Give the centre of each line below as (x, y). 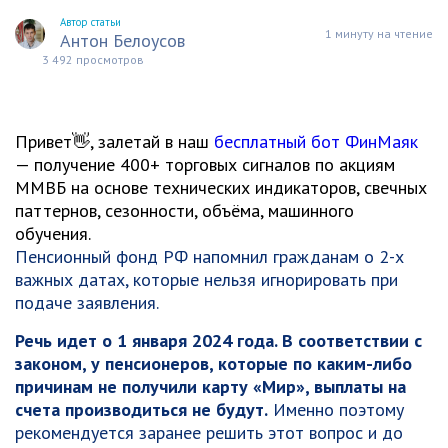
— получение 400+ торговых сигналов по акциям (205, 164)
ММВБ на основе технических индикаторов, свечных (221, 187)
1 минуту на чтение (379, 33)
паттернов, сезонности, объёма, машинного (184, 210)
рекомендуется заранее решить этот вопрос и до (209, 432)
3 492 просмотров (93, 59)
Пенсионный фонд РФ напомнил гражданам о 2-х (209, 256)
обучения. (53, 233)
